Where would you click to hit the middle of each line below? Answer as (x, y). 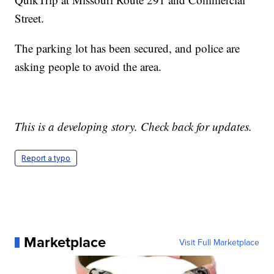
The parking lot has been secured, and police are (128, 48)
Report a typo (46, 158)
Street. (30, 18)
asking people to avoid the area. (88, 67)
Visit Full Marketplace (219, 243)
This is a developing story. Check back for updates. (134, 127)
